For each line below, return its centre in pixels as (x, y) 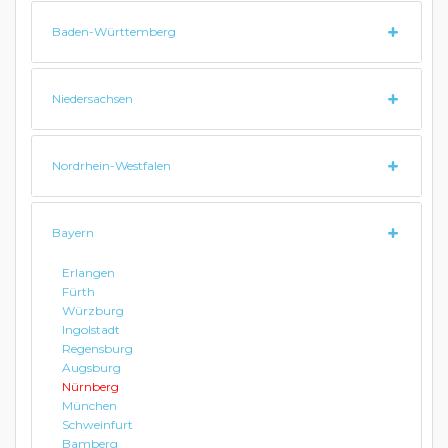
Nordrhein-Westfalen (111, 165)
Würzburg (93, 310)
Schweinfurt (97, 424)
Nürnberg (90, 386)
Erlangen (88, 272)
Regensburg (97, 348)
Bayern (73, 232)
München (89, 405)
